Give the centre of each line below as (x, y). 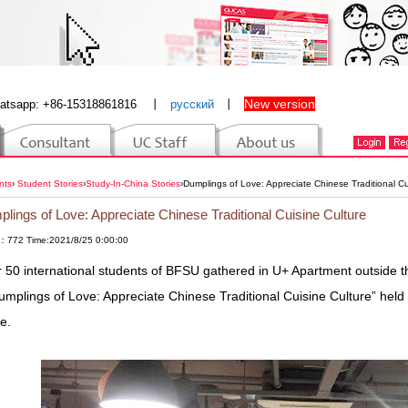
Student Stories (50, 184)
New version (280, 104)
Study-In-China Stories (133, 184)
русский (192, 104)
